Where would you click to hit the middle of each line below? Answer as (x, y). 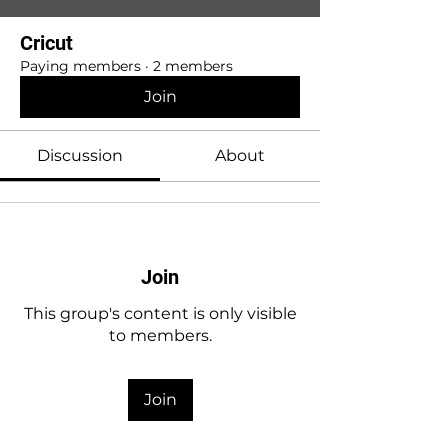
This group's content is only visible (160, 313)
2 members (193, 66)
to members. (160, 335)
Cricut (46, 43)
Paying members (80, 66)
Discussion (80, 155)
